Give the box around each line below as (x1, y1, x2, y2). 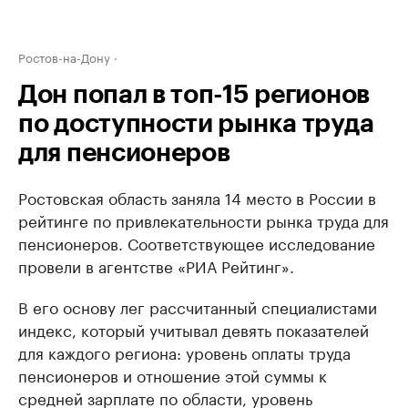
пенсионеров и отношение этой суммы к (18, 362, 327, 386)
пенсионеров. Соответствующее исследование (18, 230, 375, 254)
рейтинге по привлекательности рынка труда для (18, 208, 389, 231)
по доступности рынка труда (18, 111, 374, 137)
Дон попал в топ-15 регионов (18, 82, 370, 107)
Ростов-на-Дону (18, 47, 110, 66)
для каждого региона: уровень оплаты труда (18, 340, 351, 363)
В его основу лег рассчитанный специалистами (18, 294, 377, 318)
